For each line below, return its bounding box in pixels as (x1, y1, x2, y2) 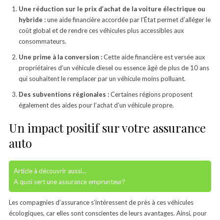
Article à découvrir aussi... (13, 166, 86, 175)
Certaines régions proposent (109, 90, 192, 98)
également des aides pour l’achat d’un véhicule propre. (18, 101, 174, 109)
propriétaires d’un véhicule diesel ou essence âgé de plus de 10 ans (18, 63, 209, 72)
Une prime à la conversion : (18, 53, 102, 61)
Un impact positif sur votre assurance (8, 119, 206, 136)
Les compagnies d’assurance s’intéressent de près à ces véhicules (8, 198, 193, 206)
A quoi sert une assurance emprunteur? (13, 177, 125, 186)
